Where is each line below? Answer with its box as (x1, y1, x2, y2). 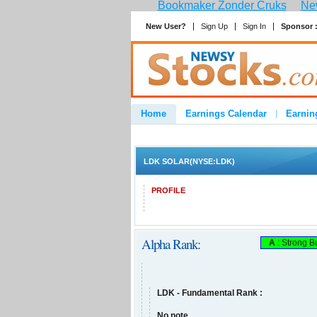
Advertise (141, 128, 182, 139)
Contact (201, 128, 234, 139)
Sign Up (201, 22, 228, 30)
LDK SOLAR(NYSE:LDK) (144, 157, 235, 166)
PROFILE (151, 186, 185, 195)
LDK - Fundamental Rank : (157, 288, 263, 298)
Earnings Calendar (185, 108, 267, 119)
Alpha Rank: (142, 235, 200, 253)
